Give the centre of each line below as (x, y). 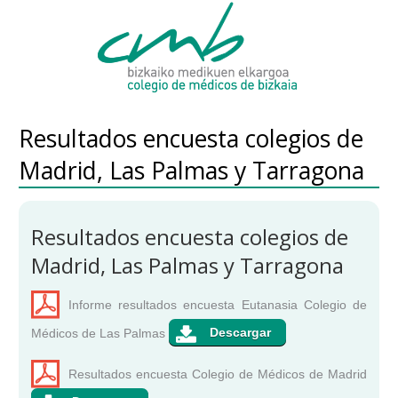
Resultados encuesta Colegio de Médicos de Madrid (218, 374)
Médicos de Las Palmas (100, 334)
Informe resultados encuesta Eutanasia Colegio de (218, 305)
